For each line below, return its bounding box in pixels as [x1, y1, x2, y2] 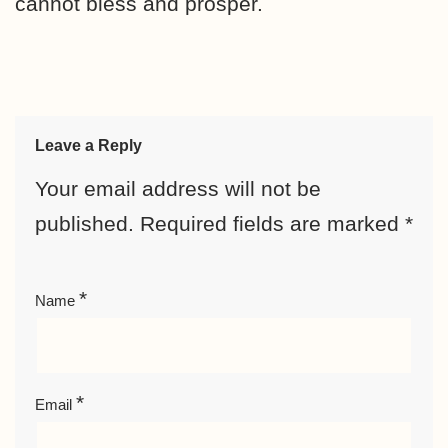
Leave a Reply [35, 137, 142, 154]
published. [35, 212, 134, 235]
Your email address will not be [35, 177, 321, 200]
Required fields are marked [140, 212, 405, 235]
